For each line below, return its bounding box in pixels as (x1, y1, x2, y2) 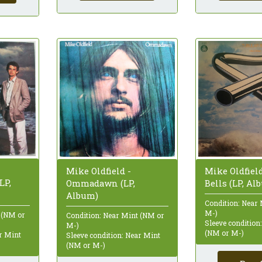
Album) (65, 189, 98, 201)
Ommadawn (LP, (65, 177, 135, 189)
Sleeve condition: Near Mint (65, 230, 160, 240)
